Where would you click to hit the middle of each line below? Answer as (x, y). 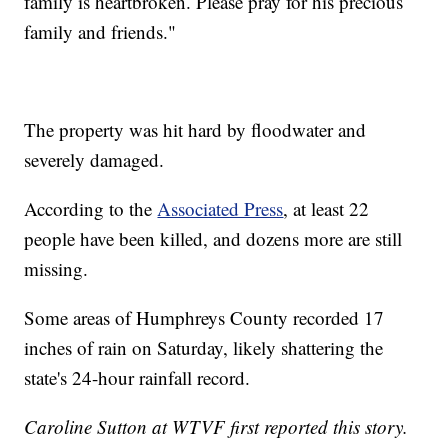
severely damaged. (94, 159)
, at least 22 (326, 208)
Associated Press (220, 208)
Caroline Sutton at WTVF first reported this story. (216, 426)
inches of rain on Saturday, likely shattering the (204, 347)
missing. (56, 268)
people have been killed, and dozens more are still (213, 238)
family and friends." (100, 31)
